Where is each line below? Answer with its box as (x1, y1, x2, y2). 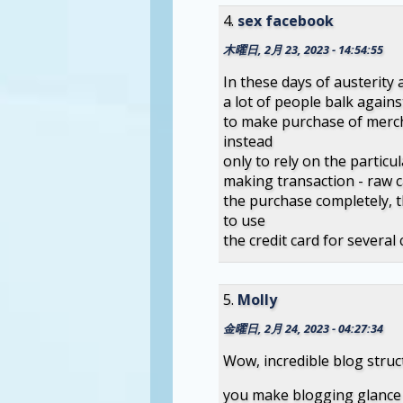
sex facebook (237, 10, 334, 31)
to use (222, 210, 265, 230)
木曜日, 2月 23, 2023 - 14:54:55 (222, 40, 383, 58)
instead (222, 130, 273, 151)
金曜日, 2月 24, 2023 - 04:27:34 (222, 319, 383, 336)
